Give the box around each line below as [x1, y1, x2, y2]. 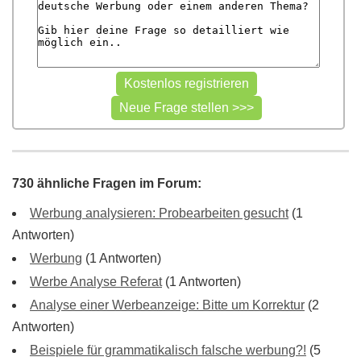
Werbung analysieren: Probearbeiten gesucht [30, 206, 288, 220]
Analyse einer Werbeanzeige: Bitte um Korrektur [30, 298, 305, 312]
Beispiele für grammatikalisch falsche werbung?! [30, 343, 306, 357]
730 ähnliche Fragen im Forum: [12, 176, 201, 190]
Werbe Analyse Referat [30, 275, 162, 288]
